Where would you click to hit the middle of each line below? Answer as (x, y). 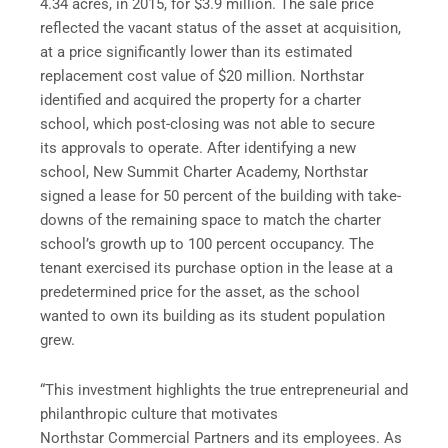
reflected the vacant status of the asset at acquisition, (220, 28)
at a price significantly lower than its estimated (196, 52)
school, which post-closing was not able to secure (207, 124)
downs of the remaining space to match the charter (210, 220)
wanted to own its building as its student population (212, 316)
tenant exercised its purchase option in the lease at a (216, 268)
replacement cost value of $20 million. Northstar (202, 76)
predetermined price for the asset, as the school (200, 292)
